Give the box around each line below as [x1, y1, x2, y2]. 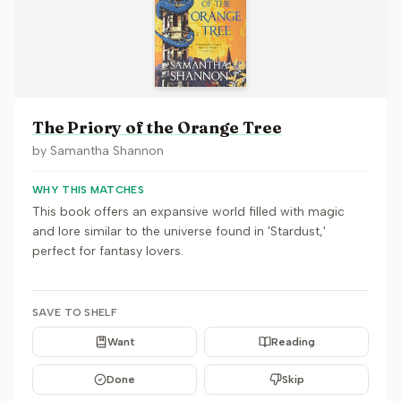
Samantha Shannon [50, 143, 164, 158]
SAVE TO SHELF [32, 306, 117, 319]
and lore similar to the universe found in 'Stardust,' [32, 224, 326, 239]
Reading [270, 336, 315, 348]
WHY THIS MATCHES [32, 183, 144, 196]
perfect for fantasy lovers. [32, 243, 183, 259]
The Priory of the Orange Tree [32, 117, 282, 138]
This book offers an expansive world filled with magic [32, 204, 345, 219]
